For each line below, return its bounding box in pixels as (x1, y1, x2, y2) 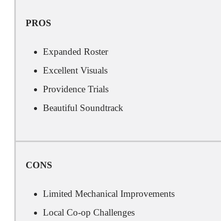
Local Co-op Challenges (43, 207, 135, 218)
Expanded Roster (43, 46, 108, 57)
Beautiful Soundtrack (43, 103, 123, 113)
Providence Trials (43, 84, 109, 94)
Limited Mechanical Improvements (43, 188, 175, 199)
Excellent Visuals (43, 65, 108, 75)
